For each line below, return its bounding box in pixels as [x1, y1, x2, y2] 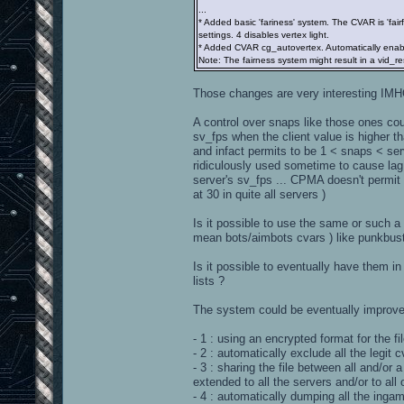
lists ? [193, 273, 225, 288]
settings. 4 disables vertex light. [198, 29, 332, 40]
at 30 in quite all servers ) [193, 187, 326, 201]
